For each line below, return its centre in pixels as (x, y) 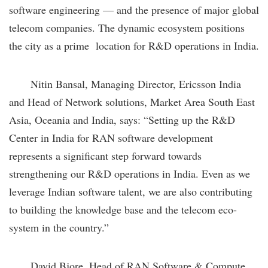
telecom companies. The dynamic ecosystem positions (127, 27)
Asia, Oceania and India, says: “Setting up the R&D (122, 119)
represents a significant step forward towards (105, 155)
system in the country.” (59, 227)
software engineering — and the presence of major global (134, 9)
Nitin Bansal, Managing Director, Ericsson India (125, 83)
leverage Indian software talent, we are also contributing (131, 191)
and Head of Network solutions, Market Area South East (132, 101)
